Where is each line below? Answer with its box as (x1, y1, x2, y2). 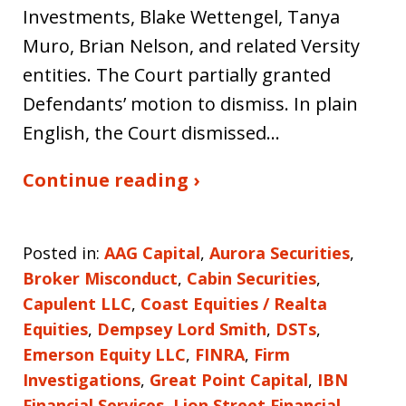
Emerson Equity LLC (23, 343, 186, 365)
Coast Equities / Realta (140, 292, 327, 314)
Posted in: (23, 241, 100, 264)
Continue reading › (23, 167, 199, 192)
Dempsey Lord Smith (97, 317, 266, 340)
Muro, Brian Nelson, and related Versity (23, 33, 360, 58)
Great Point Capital (150, 368, 308, 391)
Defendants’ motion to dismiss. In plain (23, 91, 358, 116)
